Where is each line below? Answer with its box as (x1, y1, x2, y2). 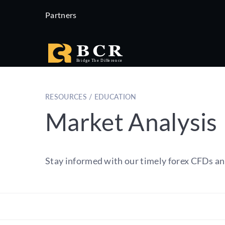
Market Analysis (45, 107, 217, 136)
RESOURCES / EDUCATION (45, 92, 137, 101)
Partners (45, 10, 77, 20)
